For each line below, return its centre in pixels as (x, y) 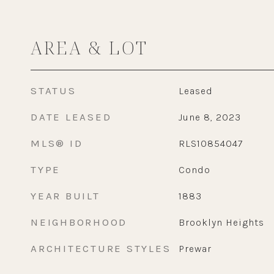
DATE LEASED (71, 117)
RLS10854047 (210, 143)
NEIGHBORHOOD (79, 222)
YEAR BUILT (65, 196)
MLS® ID (57, 143)
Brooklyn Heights (221, 222)
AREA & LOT (89, 47)
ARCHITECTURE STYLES (101, 248)
